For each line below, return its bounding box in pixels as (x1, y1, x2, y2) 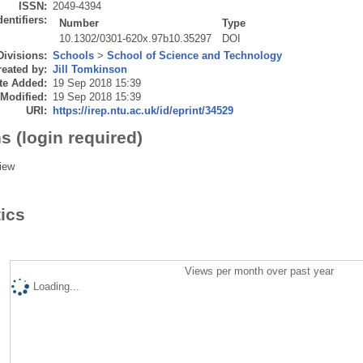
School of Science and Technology (106, 49, 282, 62)
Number (59, 16, 100, 29)
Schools (52, 49, 94, 62)
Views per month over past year (185, 264, 335, 277)
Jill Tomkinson (52, 62, 127, 75)
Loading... (32, 280, 79, 293)
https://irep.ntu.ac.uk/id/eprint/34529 (52, 104, 233, 117)
